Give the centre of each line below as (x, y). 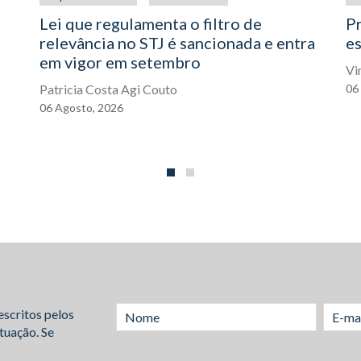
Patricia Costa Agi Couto (108, 89)
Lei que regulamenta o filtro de (151, 23)
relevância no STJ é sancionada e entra (177, 43)
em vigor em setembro (120, 62)
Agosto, (76, 108)
